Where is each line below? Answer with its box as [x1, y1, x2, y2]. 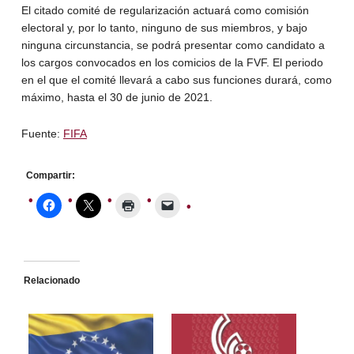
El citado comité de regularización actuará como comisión [21, 3, 309, 17]
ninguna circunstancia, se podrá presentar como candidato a [21, 38, 325, 51]
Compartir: [25, 169, 75, 181]
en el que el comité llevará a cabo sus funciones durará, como [21, 73, 332, 86]
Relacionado [23, 274, 80, 286]
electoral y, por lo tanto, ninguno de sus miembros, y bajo [21, 21, 307, 34]
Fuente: [21, 126, 63, 140]
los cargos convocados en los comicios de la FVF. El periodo [21, 55, 323, 69]
